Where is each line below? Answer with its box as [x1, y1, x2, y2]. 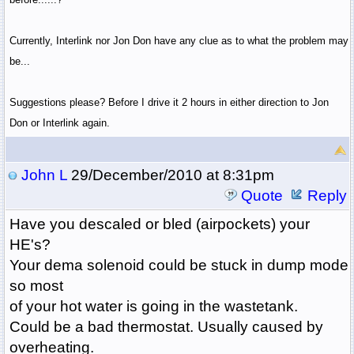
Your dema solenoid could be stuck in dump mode [9, 257, 348, 274]
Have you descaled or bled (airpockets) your [9, 216, 310, 233]
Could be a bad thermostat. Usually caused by [9, 318, 323, 336]
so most [9, 277, 63, 295]
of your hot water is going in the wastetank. [9, 298, 298, 315]
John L [21, 167, 67, 184]
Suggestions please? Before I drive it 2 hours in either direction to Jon [9, 96, 329, 109]
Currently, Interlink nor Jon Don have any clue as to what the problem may [9, 35, 348, 47]
